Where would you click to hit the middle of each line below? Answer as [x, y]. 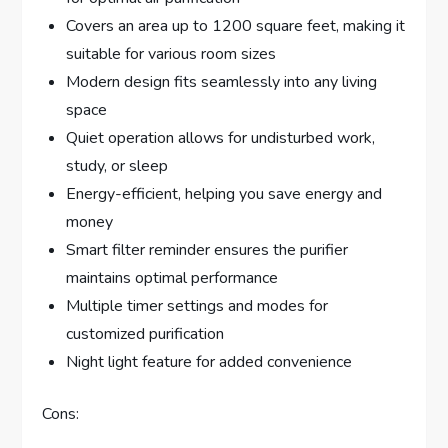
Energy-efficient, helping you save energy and [224, 193]
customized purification [145, 333]
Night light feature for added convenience [209, 361]
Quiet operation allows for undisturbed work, [221, 137]
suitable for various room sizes [171, 53]
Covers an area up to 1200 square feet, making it [236, 25]
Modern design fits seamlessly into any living [222, 81]
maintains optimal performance [172, 277]
